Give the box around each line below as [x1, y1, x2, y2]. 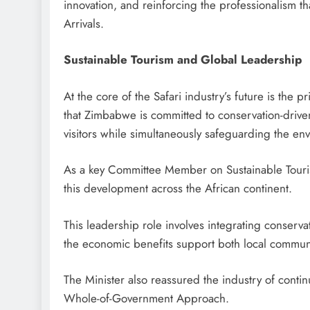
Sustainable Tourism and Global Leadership [64, 51, 302, 69]
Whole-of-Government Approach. [64, 290, 229, 307]
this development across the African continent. [64, 180, 292, 197]
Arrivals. [64, 15, 104, 32]
